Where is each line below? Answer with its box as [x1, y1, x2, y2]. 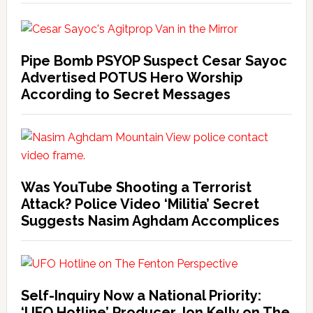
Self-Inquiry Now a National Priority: [20, 287, 261, 304]
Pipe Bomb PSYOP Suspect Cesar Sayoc [20, 52, 287, 69]
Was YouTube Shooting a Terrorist [20, 179, 252, 196]
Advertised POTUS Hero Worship [20, 69, 242, 86]
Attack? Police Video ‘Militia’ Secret [20, 196, 259, 212]
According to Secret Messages [20, 86, 231, 103]
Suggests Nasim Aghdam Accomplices [20, 212, 279, 229]
